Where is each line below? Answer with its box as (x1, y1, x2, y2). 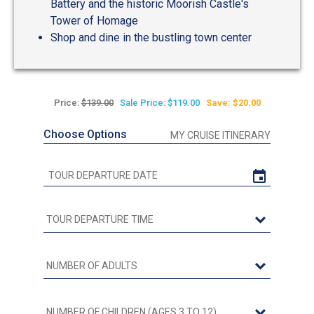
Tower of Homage (50, 14, 138, 28)
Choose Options (43, 128, 127, 142)
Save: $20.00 (205, 97, 261, 109)
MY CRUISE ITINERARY (170, 130, 271, 142)
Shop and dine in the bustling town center (50, 31, 252, 45)
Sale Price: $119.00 (119, 97, 200, 109)
